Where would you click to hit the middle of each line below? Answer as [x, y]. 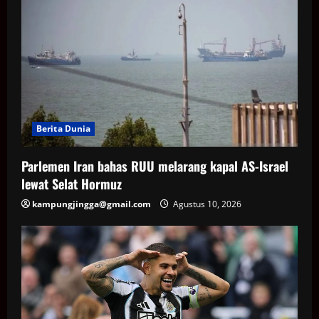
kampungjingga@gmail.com [91, 204]
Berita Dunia [64, 129]
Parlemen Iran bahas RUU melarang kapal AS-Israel [155, 166]
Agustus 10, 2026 [206, 204]
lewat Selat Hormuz [72, 184]
